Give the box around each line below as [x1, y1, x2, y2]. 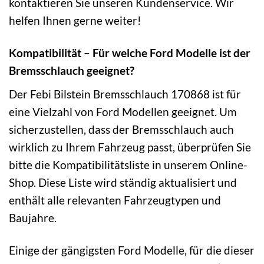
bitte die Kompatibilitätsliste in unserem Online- [9, 158, 247, 171]
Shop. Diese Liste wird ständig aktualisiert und [9, 176, 237, 189]
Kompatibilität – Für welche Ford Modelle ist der [9, 46, 250, 60]
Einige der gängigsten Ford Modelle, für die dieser [9, 243, 255, 257]
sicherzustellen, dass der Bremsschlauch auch [9, 123, 234, 136]
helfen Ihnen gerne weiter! [9, 14, 141, 28]
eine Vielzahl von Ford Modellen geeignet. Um [9, 105, 237, 118]
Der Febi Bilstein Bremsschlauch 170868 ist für [9, 87, 241, 101]
